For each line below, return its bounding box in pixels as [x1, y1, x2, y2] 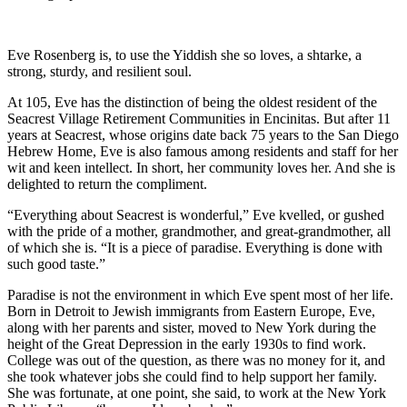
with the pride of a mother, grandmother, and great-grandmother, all [7, 223, 391, 240]
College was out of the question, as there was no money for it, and [7, 352, 385, 369]
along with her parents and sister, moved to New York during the [7, 320, 376, 336]
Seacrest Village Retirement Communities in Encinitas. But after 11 [7, 111, 391, 127]
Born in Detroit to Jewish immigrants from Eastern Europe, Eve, [7, 303, 375, 320]
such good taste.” [7, 256, 105, 273]
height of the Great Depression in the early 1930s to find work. [7, 336, 366, 352]
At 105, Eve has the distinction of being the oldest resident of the [7, 94, 377, 111]
